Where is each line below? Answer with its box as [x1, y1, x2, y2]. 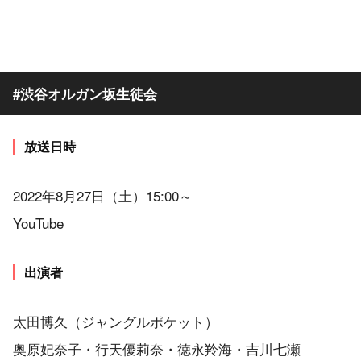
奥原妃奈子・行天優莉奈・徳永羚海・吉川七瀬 [13, 338, 301, 359]
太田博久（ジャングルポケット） [13, 310, 218, 331]
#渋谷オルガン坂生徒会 [13, 84, 157, 103]
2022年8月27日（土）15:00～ [13, 185, 193, 205]
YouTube [13, 212, 64, 233]
